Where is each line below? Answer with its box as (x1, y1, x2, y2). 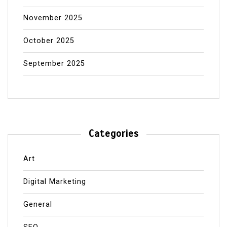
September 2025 (23, 59, 85, 68)
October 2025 (23, 36, 74, 45)
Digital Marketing (23, 177, 86, 186)
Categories (88, 127, 139, 140)
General (23, 200, 52, 209)
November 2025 (23, 13, 83, 22)
